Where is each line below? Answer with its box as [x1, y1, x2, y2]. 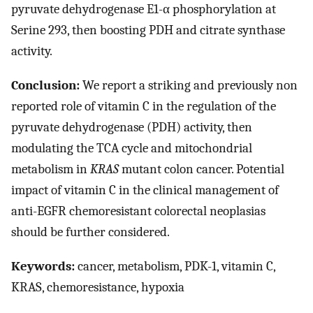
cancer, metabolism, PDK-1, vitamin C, [75, 258, 275, 274]
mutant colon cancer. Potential [119, 161, 284, 177]
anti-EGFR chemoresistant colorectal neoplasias [11, 203, 265, 219]
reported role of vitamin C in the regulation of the [11, 99, 276, 115]
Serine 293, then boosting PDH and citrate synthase [11, 22, 285, 38]
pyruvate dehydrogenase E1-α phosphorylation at [11, 1, 276, 17]
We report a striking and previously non [80, 78, 298, 94]
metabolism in [11, 161, 90, 177]
